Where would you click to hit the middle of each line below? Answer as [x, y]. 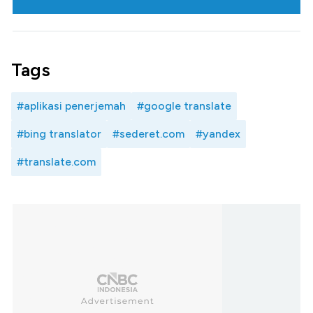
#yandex [218, 134]
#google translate [184, 106]
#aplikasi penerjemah [71, 106]
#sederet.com [148, 134]
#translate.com [56, 162]
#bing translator [59, 134]
